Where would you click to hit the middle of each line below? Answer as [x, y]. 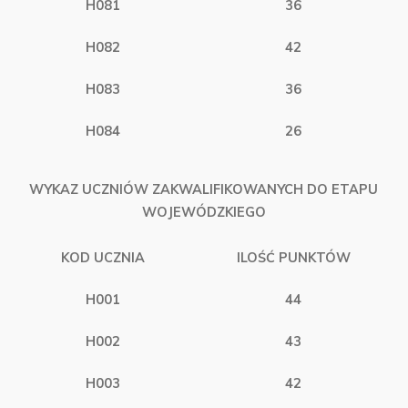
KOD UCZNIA [102, 257]
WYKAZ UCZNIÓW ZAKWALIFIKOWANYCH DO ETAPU [204, 189]
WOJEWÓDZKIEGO [204, 212]
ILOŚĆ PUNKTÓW [293, 257]
